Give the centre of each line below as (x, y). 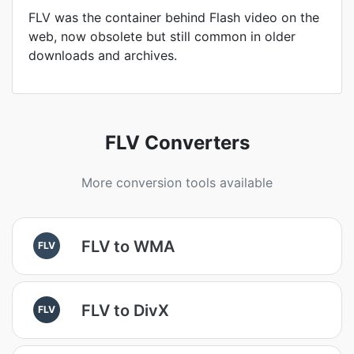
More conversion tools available (177, 183)
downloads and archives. (103, 55)
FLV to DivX (125, 310)
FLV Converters (177, 143)
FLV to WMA (128, 246)
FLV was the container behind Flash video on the (174, 17)
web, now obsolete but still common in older (162, 36)
